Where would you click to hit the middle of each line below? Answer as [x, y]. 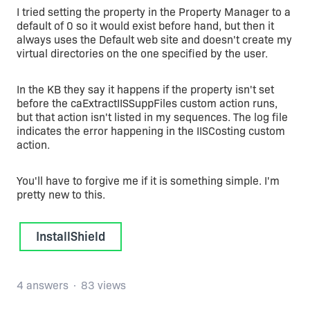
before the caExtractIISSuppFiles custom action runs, [147, 103]
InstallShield [71, 237]
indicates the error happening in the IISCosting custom [151, 131]
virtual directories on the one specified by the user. [142, 54]
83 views [103, 285]
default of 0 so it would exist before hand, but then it [145, 26]
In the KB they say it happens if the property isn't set [145, 90]
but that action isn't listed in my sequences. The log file [152, 117]
